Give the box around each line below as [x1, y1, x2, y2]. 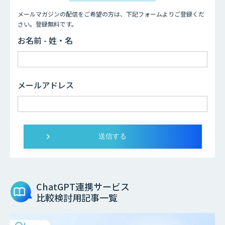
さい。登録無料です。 [18, 20, 77, 29]
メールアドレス [18, 79, 74, 91]
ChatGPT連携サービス [36, 180, 130, 193]
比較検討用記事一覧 [36, 191, 118, 204]
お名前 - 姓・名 [18, 34, 73, 47]
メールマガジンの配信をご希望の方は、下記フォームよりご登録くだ [18, 10, 204, 19]
